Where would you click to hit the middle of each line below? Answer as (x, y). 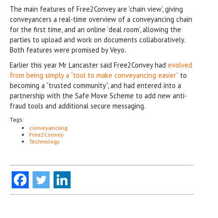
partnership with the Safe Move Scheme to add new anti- (98, 95)
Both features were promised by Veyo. (68, 50)
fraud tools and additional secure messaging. (78, 106)
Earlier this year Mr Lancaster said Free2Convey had (89, 65)
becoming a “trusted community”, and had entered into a (95, 85)
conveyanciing (48, 127)
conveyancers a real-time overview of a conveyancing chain (101, 19)
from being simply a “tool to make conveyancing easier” (94, 75)
